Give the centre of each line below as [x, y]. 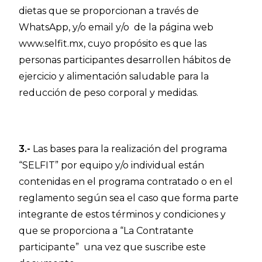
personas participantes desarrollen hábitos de [125, 60]
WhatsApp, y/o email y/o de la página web [116, 27]
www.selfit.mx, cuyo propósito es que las [113, 44]
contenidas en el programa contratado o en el [126, 182]
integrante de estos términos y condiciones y [123, 214]
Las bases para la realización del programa [130, 149]
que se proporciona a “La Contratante [106, 231]
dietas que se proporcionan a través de [109, 11]
